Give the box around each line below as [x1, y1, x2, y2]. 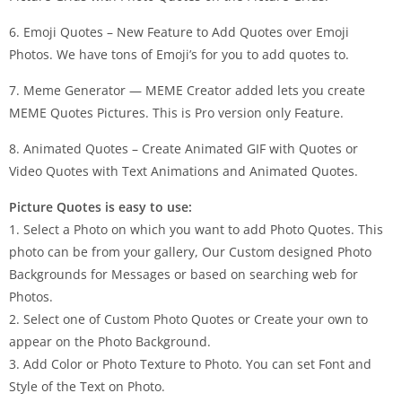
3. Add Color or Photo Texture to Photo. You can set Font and [9, 355, 371, 372]
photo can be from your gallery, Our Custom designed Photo [9, 243, 371, 260]
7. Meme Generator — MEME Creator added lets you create [9, 82, 365, 99]
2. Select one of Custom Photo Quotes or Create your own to [9, 310, 368, 328]
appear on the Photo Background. [9, 333, 211, 350]
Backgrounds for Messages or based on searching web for [9, 266, 358, 283]
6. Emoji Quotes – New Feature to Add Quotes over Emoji [9, 23, 349, 40]
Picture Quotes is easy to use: [9, 198, 192, 215]
